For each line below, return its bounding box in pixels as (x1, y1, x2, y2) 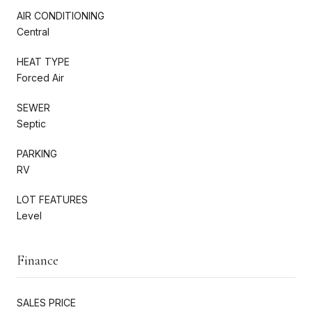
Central (17, 25, 49, 38)
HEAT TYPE (17, 55, 70, 68)
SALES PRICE (17, 296, 76, 309)
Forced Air (17, 71, 64, 84)
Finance (17, 251, 58, 269)
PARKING (17, 147, 57, 159)
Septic (17, 117, 46, 130)
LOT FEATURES (17, 193, 88, 205)
